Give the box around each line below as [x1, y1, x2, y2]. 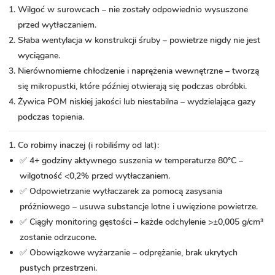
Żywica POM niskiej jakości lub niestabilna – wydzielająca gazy [18, 96, 255, 108]
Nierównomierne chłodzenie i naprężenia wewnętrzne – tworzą [18, 65, 259, 77]
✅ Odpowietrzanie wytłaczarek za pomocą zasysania [19, 185, 222, 198]
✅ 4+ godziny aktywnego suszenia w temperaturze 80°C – [19, 155, 243, 167]
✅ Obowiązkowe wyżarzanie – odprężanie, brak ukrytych [19, 247, 238, 259]
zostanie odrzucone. [19, 231, 96, 244]
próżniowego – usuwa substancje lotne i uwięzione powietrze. [19, 201, 258, 213]
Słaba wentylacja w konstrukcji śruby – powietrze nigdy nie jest [18, 34, 260, 47]
